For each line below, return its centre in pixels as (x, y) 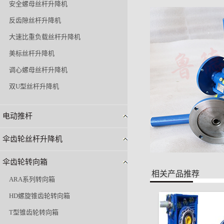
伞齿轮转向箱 (25, 162)
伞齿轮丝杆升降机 (32, 139)
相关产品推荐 (175, 174)
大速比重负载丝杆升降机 (45, 37)
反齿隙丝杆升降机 (35, 20)
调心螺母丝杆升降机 (38, 70)
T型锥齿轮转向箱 (34, 212)
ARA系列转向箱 (32, 179)
